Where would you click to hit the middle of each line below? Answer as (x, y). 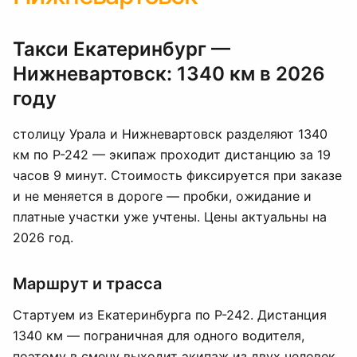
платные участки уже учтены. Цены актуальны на (170, 217)
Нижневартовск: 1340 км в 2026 (169, 74)
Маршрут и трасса (87, 284)
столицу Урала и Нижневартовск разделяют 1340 (170, 134)
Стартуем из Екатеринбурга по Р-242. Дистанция (170, 315)
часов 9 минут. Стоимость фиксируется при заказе (177, 175)
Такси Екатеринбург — (122, 49)
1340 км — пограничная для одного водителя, (159, 335)
